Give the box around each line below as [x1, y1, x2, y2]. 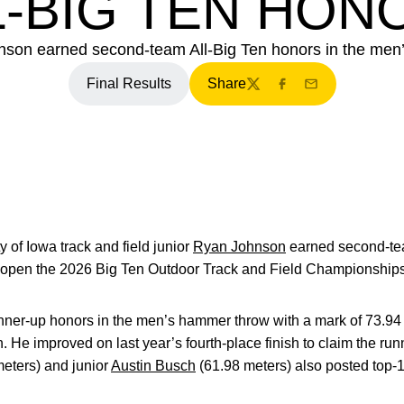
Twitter [244, 85, 288, 101]
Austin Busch [111, 358, 196, 373]
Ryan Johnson [193, 239, 286, 254]
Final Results [86, 76, 171, 91]
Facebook [273, 85, 338, 101]
